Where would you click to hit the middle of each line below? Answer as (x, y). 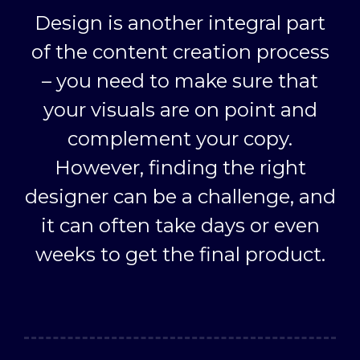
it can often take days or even (180, 226)
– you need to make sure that (180, 81)
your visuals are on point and (180, 110)
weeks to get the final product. (180, 255)
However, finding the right (180, 168)
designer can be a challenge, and (180, 197)
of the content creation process (180, 52)
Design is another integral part (180, 23)
